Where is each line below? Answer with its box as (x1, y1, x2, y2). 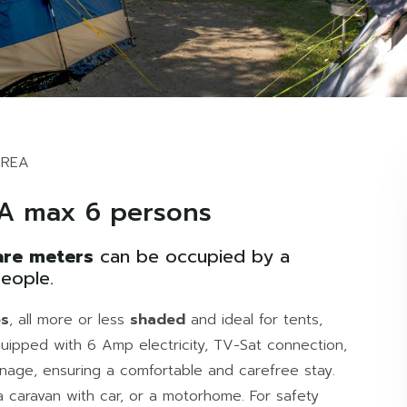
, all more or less (9, 309, 130, 332)
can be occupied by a (94, 243, 290, 271)
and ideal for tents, (185, 309, 323, 332)
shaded (130, 309, 185, 332)
